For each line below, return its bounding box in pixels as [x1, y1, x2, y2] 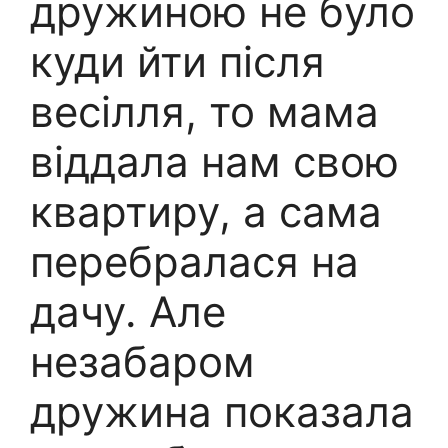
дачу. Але [30, 285, 226, 337]
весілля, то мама [30, 85, 379, 137]
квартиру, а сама [30, 185, 382, 237]
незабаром [30, 335, 255, 387]
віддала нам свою [30, 135, 399, 187]
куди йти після [30, 35, 325, 87]
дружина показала [30, 385, 414, 437]
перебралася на [30, 235, 359, 287]
